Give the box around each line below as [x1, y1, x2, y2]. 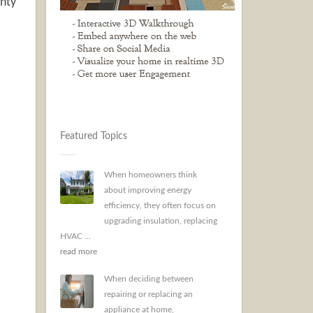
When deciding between [104, 275, 194, 283]
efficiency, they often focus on [104, 201, 216, 210]
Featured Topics [60, 131, 127, 141]
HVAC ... [60, 232, 91, 240]
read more [60, 247, 97, 256]
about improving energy [104, 186, 191, 194]
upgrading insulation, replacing [104, 217, 217, 225]
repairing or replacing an [104, 290, 193, 298]
